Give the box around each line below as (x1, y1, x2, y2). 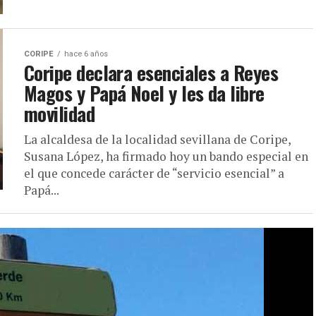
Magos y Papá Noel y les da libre (24, 79, 265, 107)
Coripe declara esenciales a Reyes (24, 59, 279, 87)
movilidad (24, 99, 95, 128)
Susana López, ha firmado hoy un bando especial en (24, 148, 308, 164)
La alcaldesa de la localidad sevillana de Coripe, (24, 131, 291, 147)
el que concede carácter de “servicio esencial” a (24, 165, 284, 181)
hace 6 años (64, 49, 108, 59)
